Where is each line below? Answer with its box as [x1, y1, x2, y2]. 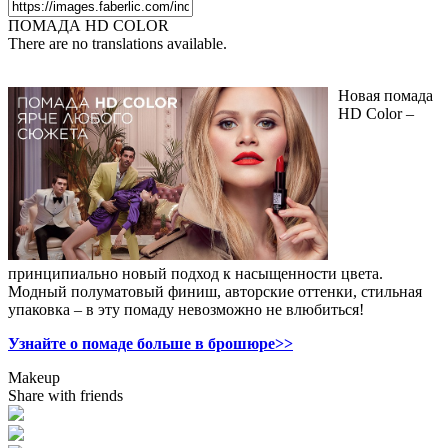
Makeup [8, 368, 60, 386]
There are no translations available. [8, 34, 227, 52]
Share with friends [8, 386, 123, 404]
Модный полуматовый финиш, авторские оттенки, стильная [8, 282, 422, 300]
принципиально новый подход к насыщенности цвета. [8, 264, 383, 282]
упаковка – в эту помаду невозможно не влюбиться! [8, 300, 364, 318]
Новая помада [338, 86, 433, 104]
